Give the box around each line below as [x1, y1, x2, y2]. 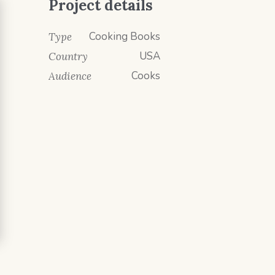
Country [48, 50, 88, 63]
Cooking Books [89, 29, 160, 44]
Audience [48, 69, 92, 83]
